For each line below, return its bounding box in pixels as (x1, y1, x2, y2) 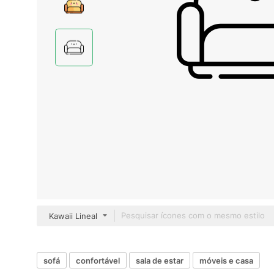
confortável (76, 255, 120, 265)
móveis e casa (199, 255, 253, 265)
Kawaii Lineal (49, 211, 97, 221)
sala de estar (136, 255, 183, 265)
